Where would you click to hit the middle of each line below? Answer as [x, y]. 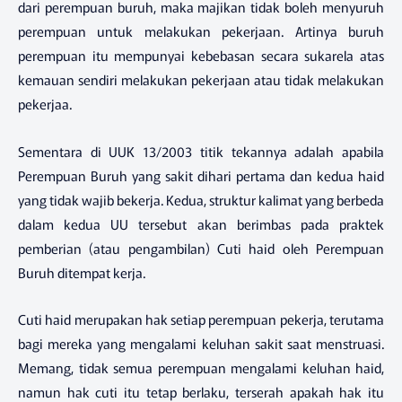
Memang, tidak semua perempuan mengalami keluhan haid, [201, 368]
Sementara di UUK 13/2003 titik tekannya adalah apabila [201, 151]
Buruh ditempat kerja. [82, 272]
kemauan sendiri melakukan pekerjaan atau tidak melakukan [201, 80]
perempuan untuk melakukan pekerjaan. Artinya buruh [201, 31]
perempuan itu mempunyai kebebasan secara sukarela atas [201, 56]
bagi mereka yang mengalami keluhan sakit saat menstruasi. [201, 344]
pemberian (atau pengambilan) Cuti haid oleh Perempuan [201, 248]
